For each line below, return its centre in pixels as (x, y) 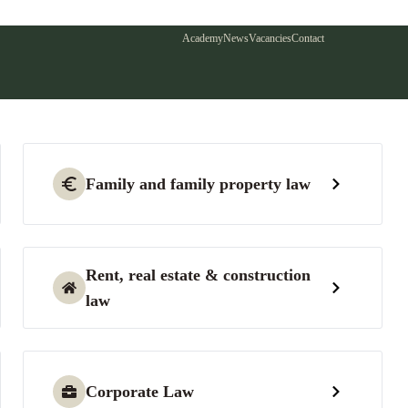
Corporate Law (140, 392)
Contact (308, 38)
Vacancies (270, 38)
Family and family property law (199, 184)
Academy (203, 38)
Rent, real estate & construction (199, 275)
